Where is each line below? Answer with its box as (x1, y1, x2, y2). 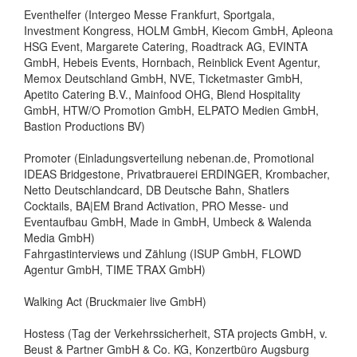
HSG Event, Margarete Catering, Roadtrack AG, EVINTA (24, 38, 308, 55)
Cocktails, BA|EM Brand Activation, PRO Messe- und (24, 198, 288, 214)
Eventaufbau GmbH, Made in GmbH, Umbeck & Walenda (24, 214, 312, 230)
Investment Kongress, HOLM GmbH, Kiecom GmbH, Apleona (24, 22, 333, 39)
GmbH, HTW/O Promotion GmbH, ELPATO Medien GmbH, (24, 102, 319, 119)
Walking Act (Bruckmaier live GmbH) (24, 293, 206, 310)
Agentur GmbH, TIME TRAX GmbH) (24, 261, 206, 278)
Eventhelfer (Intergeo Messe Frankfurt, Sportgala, (24, 6, 275, 23)
